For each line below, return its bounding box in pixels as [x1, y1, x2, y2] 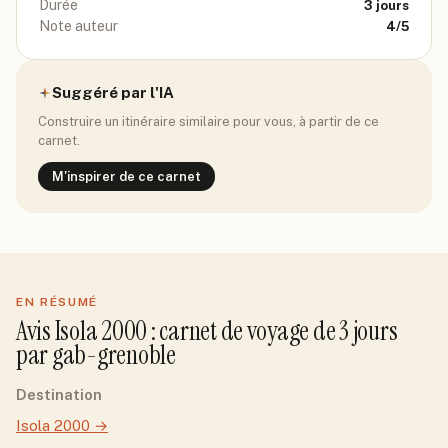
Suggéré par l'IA [52, 84, 174, 101]
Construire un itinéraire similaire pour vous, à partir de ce [38, 114, 379, 129]
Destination [16, 386, 102, 403]
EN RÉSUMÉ [16, 295, 99, 309]
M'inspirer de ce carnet [52, 169, 201, 184]
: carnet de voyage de [147, 314, 340, 348]
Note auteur [39, 18, 118, 34]
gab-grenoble [51, 338, 176, 372]
